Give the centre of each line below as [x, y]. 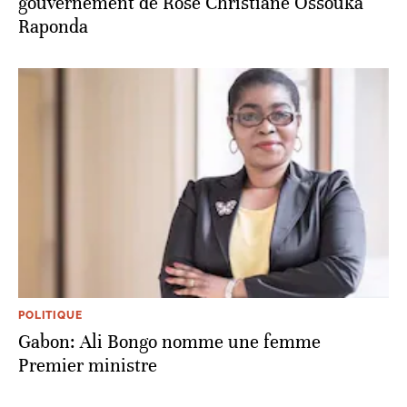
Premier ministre [88, 365]
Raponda [53, 26]
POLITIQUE [50, 315]
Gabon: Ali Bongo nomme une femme [169, 342]
